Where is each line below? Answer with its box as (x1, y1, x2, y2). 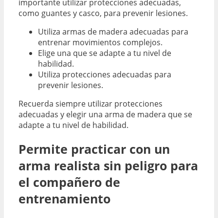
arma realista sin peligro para (18, 157, 198, 174)
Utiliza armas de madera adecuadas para (38, 26, 188, 37)
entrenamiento (18, 190, 110, 207)
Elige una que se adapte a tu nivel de (38, 48, 171, 59)
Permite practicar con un (18, 141, 170, 158)
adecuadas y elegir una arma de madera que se (18, 109, 192, 120)
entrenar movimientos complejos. (38, 37, 163, 48)
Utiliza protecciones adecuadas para (38, 69, 171, 80)
